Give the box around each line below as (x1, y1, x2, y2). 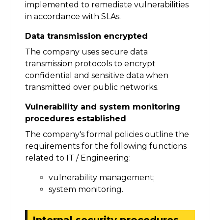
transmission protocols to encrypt (25, 58, 156, 68)
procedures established (25, 113, 126, 123)
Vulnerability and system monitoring (25, 102, 180, 111)
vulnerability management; (49, 172, 155, 182)
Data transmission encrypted (25, 31, 148, 41)
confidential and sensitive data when (25, 70, 168, 80)
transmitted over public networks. (25, 82, 159, 92)
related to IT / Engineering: (25, 153, 131, 163)
